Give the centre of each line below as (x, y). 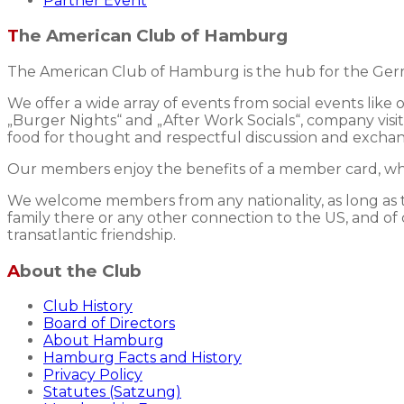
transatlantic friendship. (92, 235)
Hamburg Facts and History (142, 358)
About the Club (81, 271)
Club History (88, 307)
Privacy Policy (93, 375)
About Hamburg (104, 341)
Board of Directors (109, 324)
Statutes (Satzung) (112, 392)
